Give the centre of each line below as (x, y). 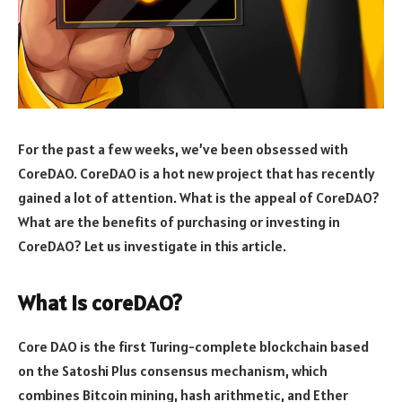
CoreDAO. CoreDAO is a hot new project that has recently (197, 173)
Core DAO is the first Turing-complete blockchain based (193, 346)
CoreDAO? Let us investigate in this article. (152, 245)
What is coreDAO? (100, 302)
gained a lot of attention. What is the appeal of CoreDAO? (199, 197)
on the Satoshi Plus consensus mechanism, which (173, 370)
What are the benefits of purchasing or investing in (179, 221)
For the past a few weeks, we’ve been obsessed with (183, 149)
